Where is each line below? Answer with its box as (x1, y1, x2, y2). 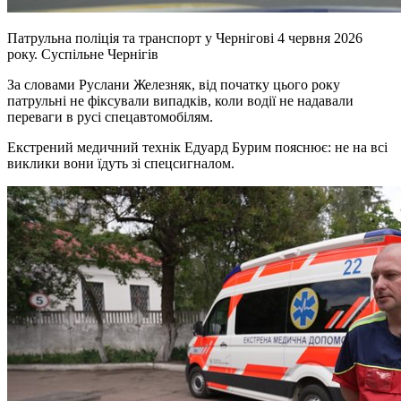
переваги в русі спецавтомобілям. (7, 109, 213, 125)
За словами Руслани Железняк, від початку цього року (7, 77, 340, 93)
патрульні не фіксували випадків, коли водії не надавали (7, 93, 354, 109)
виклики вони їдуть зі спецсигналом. (7, 156, 235, 172)
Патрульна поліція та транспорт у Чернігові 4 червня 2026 (7, 30, 363, 47)
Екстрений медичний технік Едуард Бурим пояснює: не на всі (7, 140, 388, 156)
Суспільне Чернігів (41, 47, 158, 63)
